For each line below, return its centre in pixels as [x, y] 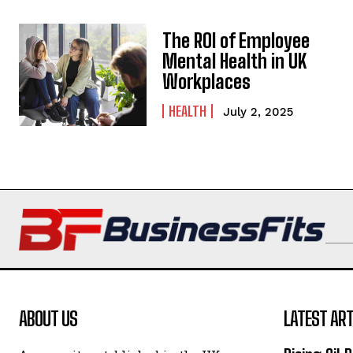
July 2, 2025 [258, 112]
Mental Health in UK [235, 61]
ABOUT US [48, 319]
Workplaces [207, 82]
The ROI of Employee [236, 41]
